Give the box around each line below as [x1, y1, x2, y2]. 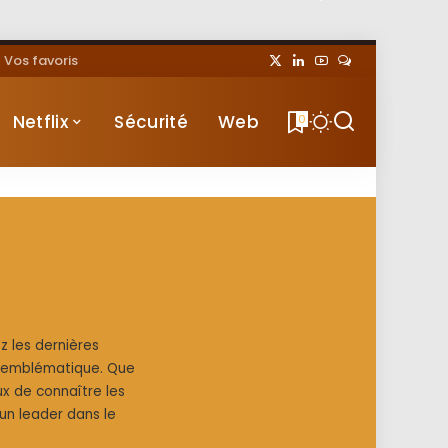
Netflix [12, 110, 68, 134]
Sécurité [114, 110, 188, 134]
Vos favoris [4, 51, 78, 70]
